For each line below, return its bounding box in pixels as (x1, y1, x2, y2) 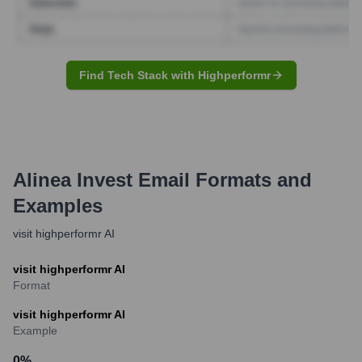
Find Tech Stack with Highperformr (78, 68, 271, 82)
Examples (13, 194, 103, 217)
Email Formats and (133, 168, 312, 191)
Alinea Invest (13, 168, 133, 191)
